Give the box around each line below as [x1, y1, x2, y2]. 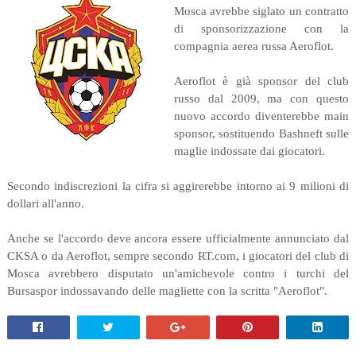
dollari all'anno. [6, 197, 84, 211]
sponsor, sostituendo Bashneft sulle [173, 127, 350, 141]
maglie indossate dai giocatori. [173, 145, 325, 158]
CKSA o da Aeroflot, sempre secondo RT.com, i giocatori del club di [6, 250, 350, 263]
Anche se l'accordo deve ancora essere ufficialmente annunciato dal [6, 232, 350, 246]
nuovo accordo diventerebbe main [173, 110, 350, 123]
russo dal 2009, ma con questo [173, 92, 350, 106]
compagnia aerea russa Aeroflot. [173, 40, 334, 53]
